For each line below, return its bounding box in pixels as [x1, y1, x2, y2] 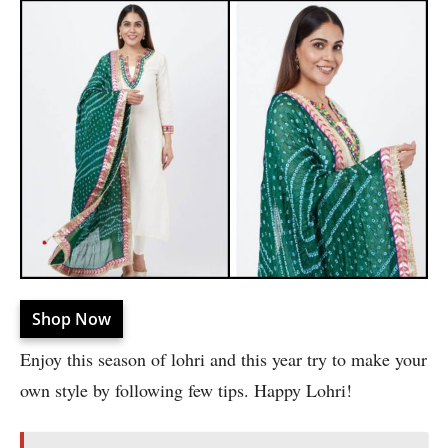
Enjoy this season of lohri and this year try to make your [20, 347, 427, 372]
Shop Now [32, 308, 111, 331]
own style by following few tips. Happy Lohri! [20, 378, 352, 403]
